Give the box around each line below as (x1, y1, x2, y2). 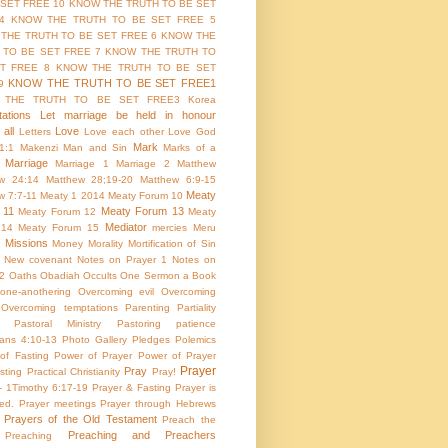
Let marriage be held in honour (39, 109, 217, 122)
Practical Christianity (26, 366, 121, 378)
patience (176, 318, 216, 330)
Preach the (162, 414, 217, 426)
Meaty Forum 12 (18, 206, 96, 218)
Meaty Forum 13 (100, 205, 184, 218)
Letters (18, 126, 51, 138)
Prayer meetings (18, 398, 96, 410)
